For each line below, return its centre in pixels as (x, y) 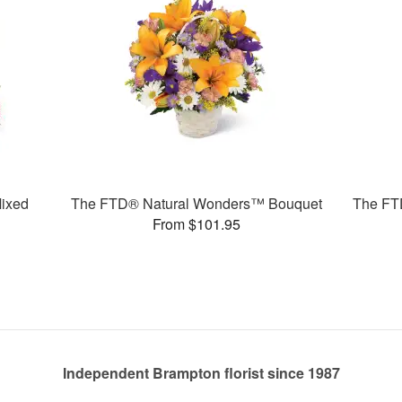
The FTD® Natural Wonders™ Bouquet (197, 203)
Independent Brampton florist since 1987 (201, 373)
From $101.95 (197, 223)
